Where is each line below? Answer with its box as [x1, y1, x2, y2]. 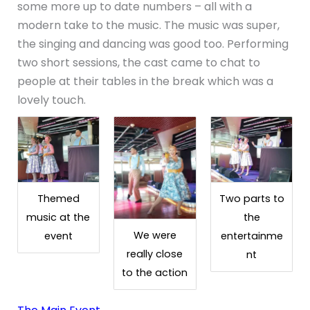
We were [133, 228, 176, 243]
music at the [26, 210, 91, 225]
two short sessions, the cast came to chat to [17, 55, 260, 71]
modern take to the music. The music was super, [17, 17, 280, 34]
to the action [122, 266, 188, 280]
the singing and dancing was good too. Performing [17, 36, 289, 53]
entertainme [220, 229, 283, 244]
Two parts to [219, 192, 284, 206]
